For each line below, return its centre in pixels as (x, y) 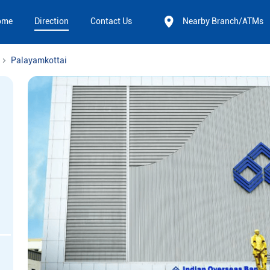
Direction (52, 21)
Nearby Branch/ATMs (223, 21)
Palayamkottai (39, 61)
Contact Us (111, 21)
